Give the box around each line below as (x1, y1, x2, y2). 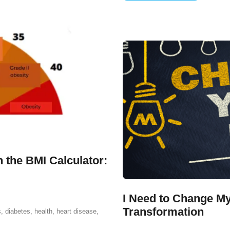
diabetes (5, 207, 30, 215)
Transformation (123, 205, 204, 218)
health (34, 207, 52, 215)
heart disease (56, 207, 97, 215)
